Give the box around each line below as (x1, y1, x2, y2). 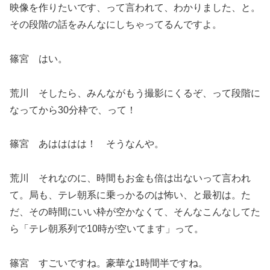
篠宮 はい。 (10, 53, 67, 64)
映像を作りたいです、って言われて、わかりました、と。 (10, 2, 260, 13)
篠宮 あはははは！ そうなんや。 (10, 139, 164, 149)
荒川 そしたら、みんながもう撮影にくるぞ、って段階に (10, 87, 260, 98)
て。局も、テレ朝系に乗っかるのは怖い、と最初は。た (10, 190, 251, 201)
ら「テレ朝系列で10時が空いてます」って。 (10, 224, 204, 234)
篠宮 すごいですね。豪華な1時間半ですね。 (10, 258, 208, 269)
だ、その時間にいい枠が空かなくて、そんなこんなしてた (10, 207, 260, 218)
